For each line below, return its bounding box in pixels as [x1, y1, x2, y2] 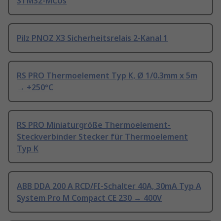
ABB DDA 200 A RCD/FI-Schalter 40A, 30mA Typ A [17, 181, 201, 192]
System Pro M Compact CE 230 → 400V [17, 192, 162, 204]
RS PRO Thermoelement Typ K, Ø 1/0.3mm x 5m [17, 70, 197, 81]
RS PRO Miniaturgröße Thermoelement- [17, 119, 171, 131]
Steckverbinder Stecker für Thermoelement [17, 131, 188, 143]
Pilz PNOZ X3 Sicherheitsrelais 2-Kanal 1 [17, 33, 168, 44]
